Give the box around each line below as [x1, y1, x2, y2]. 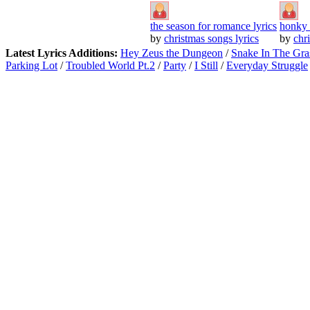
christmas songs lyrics [164, 32, 259, 44]
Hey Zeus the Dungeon [120, 46, 223, 59]
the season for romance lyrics [150, 19, 277, 32]
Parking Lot [6, 59, 57, 71]
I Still [194, 59, 218, 71]
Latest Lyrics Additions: [6, 46, 120, 59]
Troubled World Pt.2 [66, 59, 155, 71]
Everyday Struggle [226, 59, 308, 71]
